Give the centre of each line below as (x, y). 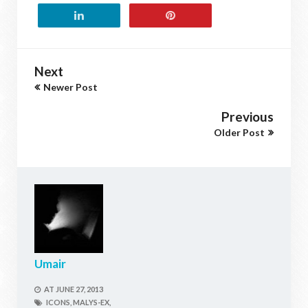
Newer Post (70, 87)
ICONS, (59, 302)
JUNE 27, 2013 (79, 289)
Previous (247, 116)
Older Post (239, 132)
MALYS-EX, (92, 302)
